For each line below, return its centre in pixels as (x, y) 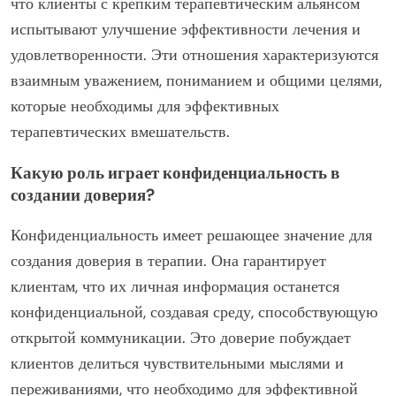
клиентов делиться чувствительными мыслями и (177, 363)
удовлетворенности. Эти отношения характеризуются (194, 54)
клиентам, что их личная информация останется (175, 286)
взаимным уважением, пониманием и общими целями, (196, 80)
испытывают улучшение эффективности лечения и (186, 29)
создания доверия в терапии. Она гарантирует (168, 260)
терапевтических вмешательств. (120, 131)
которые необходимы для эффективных (145, 106)
